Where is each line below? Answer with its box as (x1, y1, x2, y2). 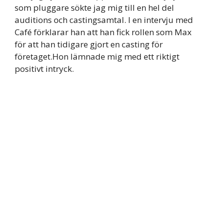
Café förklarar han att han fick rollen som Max (15, 26, 192, 38)
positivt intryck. (15, 63, 74, 75)
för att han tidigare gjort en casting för (15, 39, 163, 50)
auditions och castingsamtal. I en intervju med (15, 14, 193, 26)
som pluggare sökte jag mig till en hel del (15, 2, 174, 14)
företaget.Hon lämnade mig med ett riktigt (15, 51, 179, 63)
